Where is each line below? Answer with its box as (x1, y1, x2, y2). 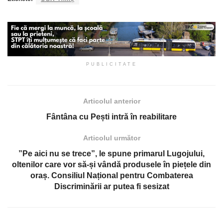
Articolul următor (83, 134, 140, 142)
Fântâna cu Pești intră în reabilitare (46, 112, 177, 121)
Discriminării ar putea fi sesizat (54, 182, 169, 191)
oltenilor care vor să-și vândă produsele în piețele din (12, 160, 211, 169)
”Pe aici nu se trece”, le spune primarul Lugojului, (18, 149, 205, 158)
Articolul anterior (83, 97, 140, 106)
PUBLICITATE (86, 62, 137, 67)
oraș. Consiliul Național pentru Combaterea (30, 171, 193, 180)
